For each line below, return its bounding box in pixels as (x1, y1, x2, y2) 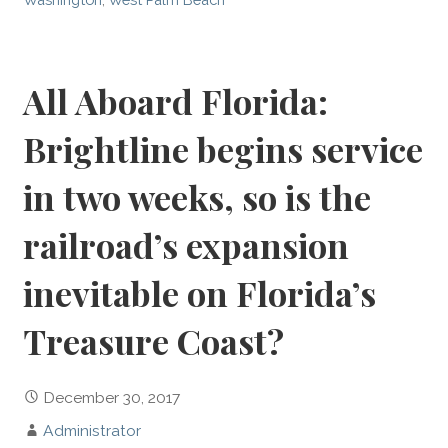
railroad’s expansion (23, 222, 350, 269)
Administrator (43, 420, 142, 440)
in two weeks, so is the (23, 174, 372, 221)
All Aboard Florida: (23, 78, 329, 125)
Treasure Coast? (23, 318, 285, 365)
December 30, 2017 (43, 387, 181, 407)
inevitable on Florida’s (23, 270, 377, 317)
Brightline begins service (23, 126, 424, 173)
